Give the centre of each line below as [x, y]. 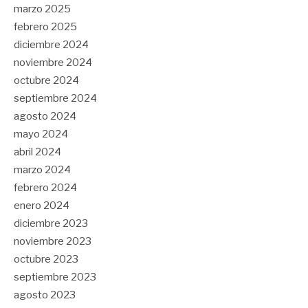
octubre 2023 [46, 260]
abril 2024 [37, 152]
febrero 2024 [45, 188]
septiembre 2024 [55, 99]
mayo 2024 [41, 134]
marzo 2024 [42, 170]
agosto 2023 [45, 295]
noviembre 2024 [53, 63]
